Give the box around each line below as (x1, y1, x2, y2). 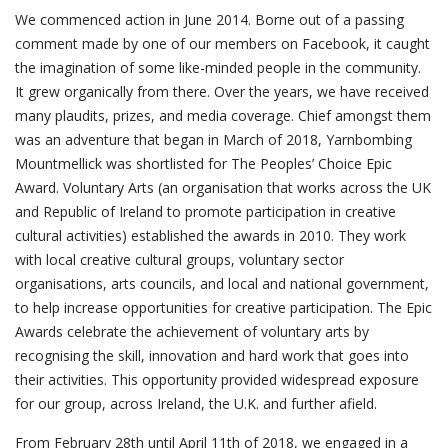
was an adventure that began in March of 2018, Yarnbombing (15, 130, 412, 149)
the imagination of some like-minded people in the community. (15, 58, 421, 77)
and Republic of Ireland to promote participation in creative (15, 202, 396, 221)
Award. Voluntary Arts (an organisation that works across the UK (15, 178, 431, 197)
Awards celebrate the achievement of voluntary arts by (15, 322, 369, 341)
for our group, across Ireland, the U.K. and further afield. (15, 394, 381, 413)
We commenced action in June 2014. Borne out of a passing (15, 10, 404, 29)
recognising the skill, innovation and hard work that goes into (15, 346, 409, 365)
